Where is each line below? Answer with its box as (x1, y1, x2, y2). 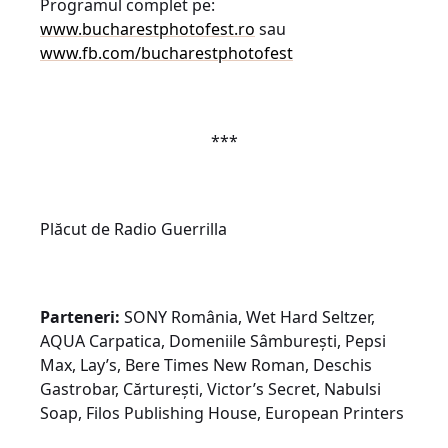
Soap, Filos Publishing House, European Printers (40, 401, 404, 424)
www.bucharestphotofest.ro (40, 17, 255, 40)
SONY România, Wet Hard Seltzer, (120, 305, 375, 328)
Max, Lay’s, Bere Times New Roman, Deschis (40, 353, 372, 376)
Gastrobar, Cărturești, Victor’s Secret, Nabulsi (40, 377, 381, 400)
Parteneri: (40, 305, 120, 328)
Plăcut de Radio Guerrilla (40, 217, 227, 240)
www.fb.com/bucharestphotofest (40, 41, 293, 64)
